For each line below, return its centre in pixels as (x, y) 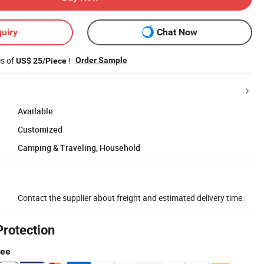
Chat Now (177, 32)
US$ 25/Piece (41, 60)
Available (35, 111)
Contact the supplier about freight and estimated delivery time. (131, 197)
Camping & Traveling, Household (79, 147)
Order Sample (101, 60)
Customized (40, 129)
